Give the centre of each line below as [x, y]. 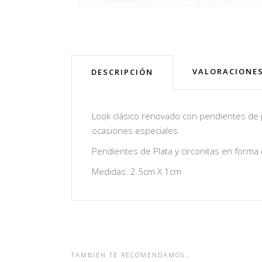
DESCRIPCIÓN [122, 72]
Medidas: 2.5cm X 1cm [137, 171]
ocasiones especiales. [136, 130]
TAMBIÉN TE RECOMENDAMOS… [131, 254]
